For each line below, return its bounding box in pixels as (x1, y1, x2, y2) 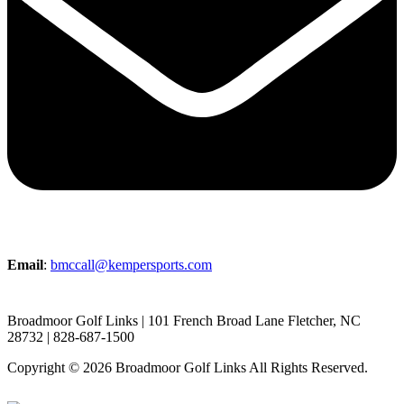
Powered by (7, 376, 76, 392)
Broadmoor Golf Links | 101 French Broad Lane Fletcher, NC (7, 313, 361, 329)
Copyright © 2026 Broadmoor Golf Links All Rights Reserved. (7, 360, 368, 376)
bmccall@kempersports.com (50, 257, 212, 273)
